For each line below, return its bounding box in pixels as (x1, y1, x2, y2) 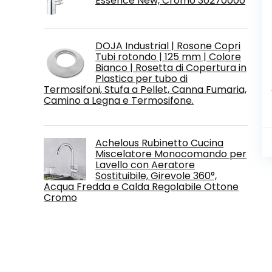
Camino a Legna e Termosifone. (44, 93, 194, 107)
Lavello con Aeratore (95, 157, 195, 172)
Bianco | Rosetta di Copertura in (95, 60, 246, 75)
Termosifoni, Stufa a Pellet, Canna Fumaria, (44, 82, 246, 97)
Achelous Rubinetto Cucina (95, 135, 223, 150)
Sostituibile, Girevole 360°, (95, 168, 217, 183)
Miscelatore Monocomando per (95, 146, 246, 161)
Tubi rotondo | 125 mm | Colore (95, 49, 241, 64)
